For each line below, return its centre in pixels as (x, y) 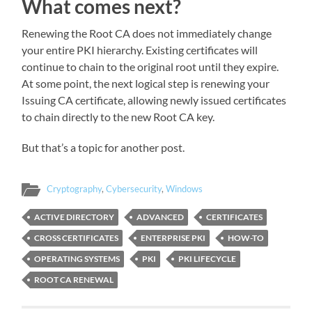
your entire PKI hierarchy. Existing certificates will (140, 49)
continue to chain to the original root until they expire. (150, 66)
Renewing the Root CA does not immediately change (147, 33)
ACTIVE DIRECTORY (75, 217)
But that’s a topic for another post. (103, 147)
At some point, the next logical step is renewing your (146, 83)
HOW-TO (246, 237)
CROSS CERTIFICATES (77, 237)
